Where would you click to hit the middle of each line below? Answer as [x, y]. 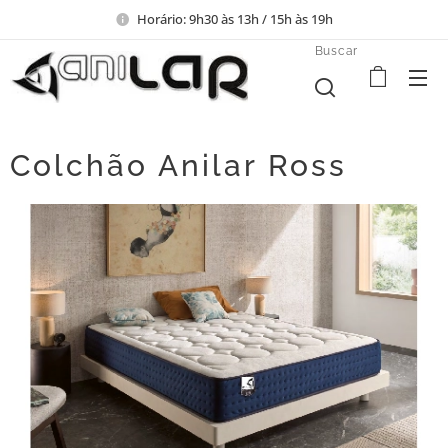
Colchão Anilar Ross [178, 165]
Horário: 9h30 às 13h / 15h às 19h [235, 18]
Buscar [336, 50]
